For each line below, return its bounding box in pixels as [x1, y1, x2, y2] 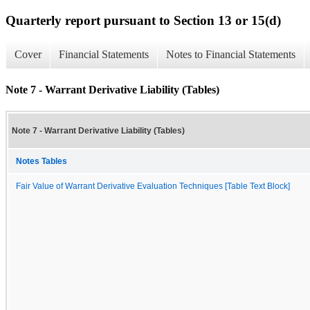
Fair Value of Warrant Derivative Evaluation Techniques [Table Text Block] [16, 181, 290, 190]
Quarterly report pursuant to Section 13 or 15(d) [6, 12, 281, 28]
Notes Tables [16, 156, 67, 165]
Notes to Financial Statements [166, 48, 295, 61]
